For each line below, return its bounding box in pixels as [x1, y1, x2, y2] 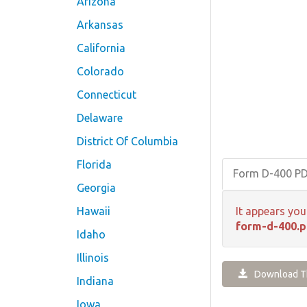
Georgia [77, 182, 116, 194]
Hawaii [77, 205, 110, 217]
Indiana [77, 275, 114, 287]
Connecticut [77, 88, 136, 101]
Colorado [77, 65, 124, 77]
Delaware [77, 112, 123, 124]
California [77, 42, 125, 54]
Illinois [77, 251, 109, 264]
